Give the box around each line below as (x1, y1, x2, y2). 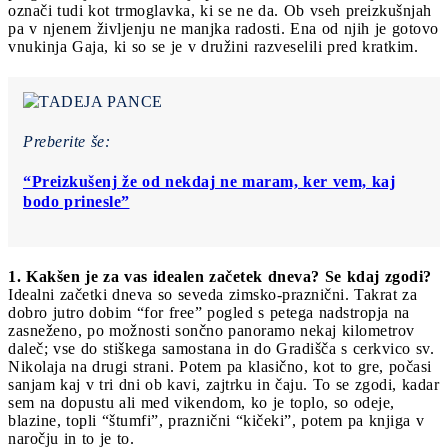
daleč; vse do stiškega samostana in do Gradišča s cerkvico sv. (8, 339, 434, 357)
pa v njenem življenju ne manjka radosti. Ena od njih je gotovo (8, 19, 439, 37)
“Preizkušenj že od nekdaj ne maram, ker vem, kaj (23, 172, 395, 190)
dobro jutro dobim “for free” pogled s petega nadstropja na (8, 303, 410, 321)
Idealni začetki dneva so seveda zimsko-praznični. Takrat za (8, 285, 417, 303)
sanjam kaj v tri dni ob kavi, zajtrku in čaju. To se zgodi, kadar (8, 375, 439, 393)
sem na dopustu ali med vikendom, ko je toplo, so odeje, (8, 393, 395, 411)
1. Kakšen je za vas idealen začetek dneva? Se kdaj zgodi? (8, 267, 432, 285)
